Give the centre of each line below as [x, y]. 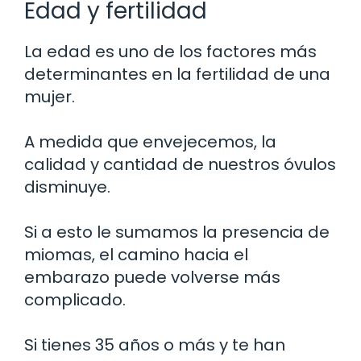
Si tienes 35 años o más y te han [155, 344]
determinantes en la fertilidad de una [177, 74]
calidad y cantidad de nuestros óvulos [180, 164]
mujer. [50, 96]
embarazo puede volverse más [152, 277]
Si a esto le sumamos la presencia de [177, 232]
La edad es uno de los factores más [170, 51]
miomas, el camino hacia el [136, 254]
